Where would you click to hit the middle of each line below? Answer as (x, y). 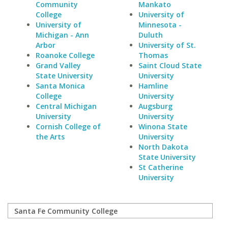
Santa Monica (60, 86)
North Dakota (163, 147)
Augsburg (155, 106)
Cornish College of (68, 126)
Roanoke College (65, 55)
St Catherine (161, 167)
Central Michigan (66, 106)
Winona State (163, 126)
